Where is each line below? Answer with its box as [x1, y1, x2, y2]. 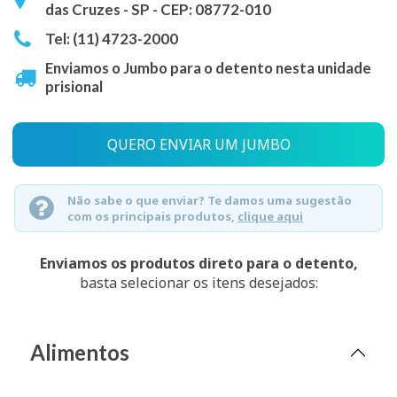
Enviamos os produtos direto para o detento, [39, 253, 358, 273]
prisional [45, 77, 103, 96]
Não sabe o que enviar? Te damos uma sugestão [67, 192, 352, 208]
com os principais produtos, [67, 208, 237, 224]
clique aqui [237, 208, 303, 224]
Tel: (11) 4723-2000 [45, 29, 178, 48]
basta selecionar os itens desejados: [79, 273, 318, 292]
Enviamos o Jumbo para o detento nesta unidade [45, 58, 371, 77]
